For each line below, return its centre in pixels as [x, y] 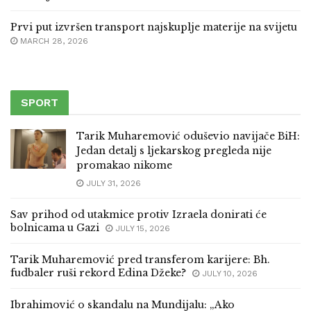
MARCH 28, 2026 [53, 41]
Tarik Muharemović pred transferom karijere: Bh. [140, 260]
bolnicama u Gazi [55, 228]
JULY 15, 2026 [141, 229]
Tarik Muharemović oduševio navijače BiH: [188, 136]
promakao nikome [124, 166]
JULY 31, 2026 [112, 184]
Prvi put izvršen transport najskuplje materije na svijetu [154, 27]
